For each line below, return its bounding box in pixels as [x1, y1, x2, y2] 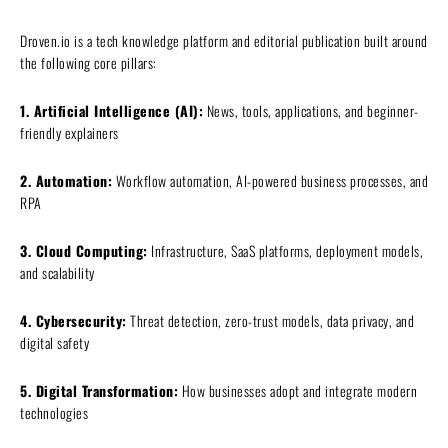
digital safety [20, 331, 89, 353]
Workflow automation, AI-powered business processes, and [112, 169, 428, 191]
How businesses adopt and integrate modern [178, 379, 417, 401]
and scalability [20, 261, 95, 283]
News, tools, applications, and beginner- [203, 99, 419, 121]
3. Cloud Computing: [20, 239, 148, 261]
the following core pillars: [20, 51, 157, 73]
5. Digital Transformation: [20, 379, 178, 401]
